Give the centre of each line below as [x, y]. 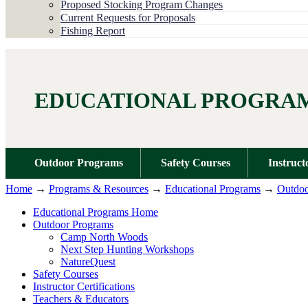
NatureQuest [88, 261]
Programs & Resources [99, 188]
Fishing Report [93, 30]
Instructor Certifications [84, 286]
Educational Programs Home [96, 212]
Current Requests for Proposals [128, 17]
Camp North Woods [104, 236]
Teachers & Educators [81, 298]
